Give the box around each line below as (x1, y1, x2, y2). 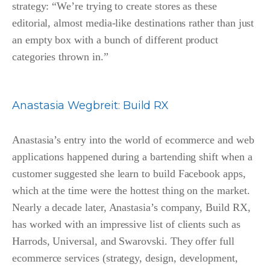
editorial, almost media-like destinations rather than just (12, 17, 254, 30)
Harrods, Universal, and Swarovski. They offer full (12, 235, 234, 248)
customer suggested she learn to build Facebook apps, (12, 168, 246, 180)
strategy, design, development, (105, 252, 238, 265)
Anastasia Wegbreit (12, 99, 118, 113)
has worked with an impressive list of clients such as (12, 218, 240, 231)
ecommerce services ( (12, 252, 106, 265)
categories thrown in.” (12, 51, 108, 63)
